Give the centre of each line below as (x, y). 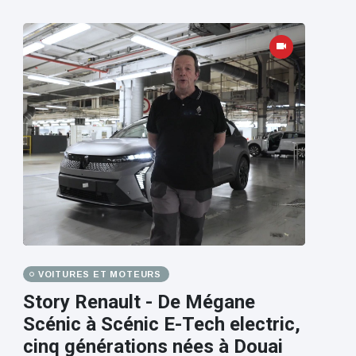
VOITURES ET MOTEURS (99, 275)
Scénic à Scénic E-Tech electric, (161, 325)
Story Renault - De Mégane (139, 302)
